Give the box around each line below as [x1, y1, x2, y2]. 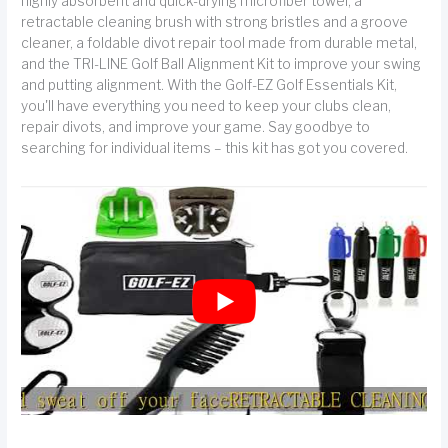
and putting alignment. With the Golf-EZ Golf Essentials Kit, [21, 77, 398, 94]
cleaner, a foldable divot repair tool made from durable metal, [21, 35, 418, 52]
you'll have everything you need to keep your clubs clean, [21, 98, 392, 115]
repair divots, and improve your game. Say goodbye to [21, 119, 371, 136]
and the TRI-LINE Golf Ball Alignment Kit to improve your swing [21, 56, 422, 73]
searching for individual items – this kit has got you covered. [21, 140, 409, 157]
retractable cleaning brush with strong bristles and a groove [21, 14, 409, 31]
